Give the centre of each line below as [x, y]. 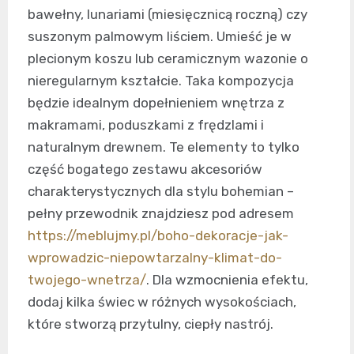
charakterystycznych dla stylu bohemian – [161, 192]
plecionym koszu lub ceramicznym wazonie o [168, 59]
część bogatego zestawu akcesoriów [145, 169]
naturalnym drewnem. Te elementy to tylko [164, 147]
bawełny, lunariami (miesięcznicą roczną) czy [168, 15]
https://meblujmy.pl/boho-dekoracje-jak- [158, 236]
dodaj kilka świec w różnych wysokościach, [162, 302]
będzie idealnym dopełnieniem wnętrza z [156, 103]
